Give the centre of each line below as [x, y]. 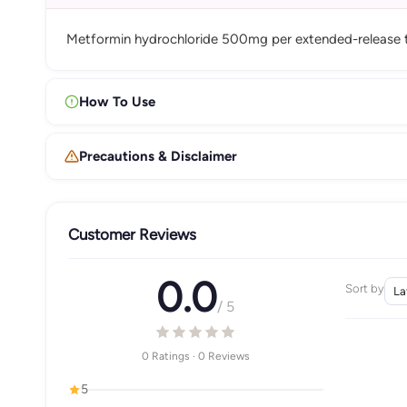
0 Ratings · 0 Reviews [195, 356]
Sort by [364, 288]
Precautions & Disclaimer [158, 156]
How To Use [117, 101]
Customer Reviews [132, 234]
